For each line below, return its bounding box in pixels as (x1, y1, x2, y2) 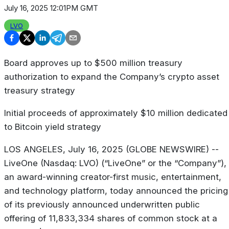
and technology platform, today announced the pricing (4, 186, 228, 196)
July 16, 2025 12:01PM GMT (4, 3, 98, 13)
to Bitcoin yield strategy (4, 122, 101, 132)
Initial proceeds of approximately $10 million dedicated (4, 108, 227, 119)
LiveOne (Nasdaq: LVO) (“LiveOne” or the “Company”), (4, 158, 226, 169)
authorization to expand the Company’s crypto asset (4, 72, 219, 82)
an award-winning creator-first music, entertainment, (4, 172, 221, 182)
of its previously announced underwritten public (4, 199, 200, 210)
